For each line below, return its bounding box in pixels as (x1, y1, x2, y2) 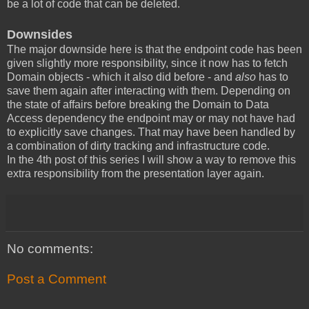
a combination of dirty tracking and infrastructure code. (7, 140, 270, 152)
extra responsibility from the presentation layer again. (7, 168, 264, 180)
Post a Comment (7, 271, 106, 286)
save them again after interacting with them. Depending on (7, 85, 290, 97)
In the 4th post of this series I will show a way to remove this (7, 154, 296, 166)
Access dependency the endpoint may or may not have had (7, 112, 295, 125)
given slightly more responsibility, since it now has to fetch (7, 57, 288, 70)
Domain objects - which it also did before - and (7, 71, 235, 83)
